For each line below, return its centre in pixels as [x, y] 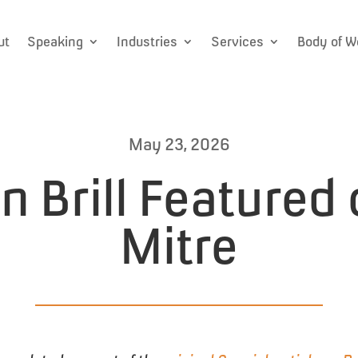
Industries [147, 42]
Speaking [55, 42]
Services [237, 42]
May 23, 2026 [179, 144]
